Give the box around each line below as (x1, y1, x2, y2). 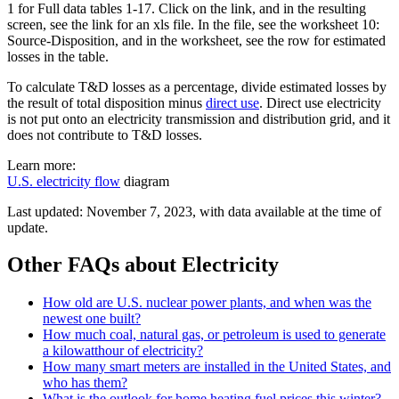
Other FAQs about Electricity (7, 253, 279, 277)
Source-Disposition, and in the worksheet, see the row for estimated (7, 32, 386, 48)
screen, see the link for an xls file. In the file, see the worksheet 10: (7, 16, 379, 32)
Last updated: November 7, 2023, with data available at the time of (7, 203, 381, 219)
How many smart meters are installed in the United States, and (43, 359, 391, 375)
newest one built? (43, 311, 141, 327)
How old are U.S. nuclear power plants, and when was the (43, 295, 371, 311)
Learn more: (7, 157, 76, 173)
